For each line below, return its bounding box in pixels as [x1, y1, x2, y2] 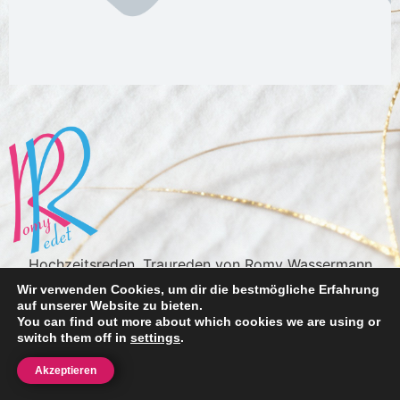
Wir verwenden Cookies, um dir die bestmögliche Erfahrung [17, 282, 379, 296]
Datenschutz [207, 280, 293, 299]
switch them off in [17, 330, 130, 345]
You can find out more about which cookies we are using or [17, 314, 380, 329]
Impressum [107, 280, 181, 299]
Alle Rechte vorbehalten [120, 306, 280, 325]
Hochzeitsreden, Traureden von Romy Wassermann [28, 254, 372, 273]
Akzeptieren [35, 364, 96, 377]
